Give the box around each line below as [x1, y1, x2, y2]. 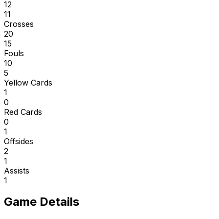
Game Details [4, 195, 79, 209]
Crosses [4, 19, 34, 29]
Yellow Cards [4, 77, 52, 88]
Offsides [4, 136, 33, 146]
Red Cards [4, 107, 42, 117]
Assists [4, 165, 29, 175]
